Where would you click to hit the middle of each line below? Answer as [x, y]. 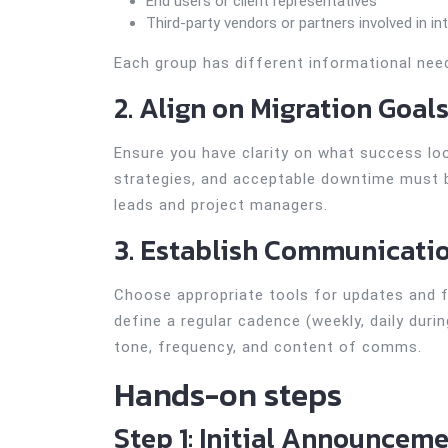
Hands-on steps [228, 395]
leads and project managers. [221, 205]
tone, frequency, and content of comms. [268, 347]
